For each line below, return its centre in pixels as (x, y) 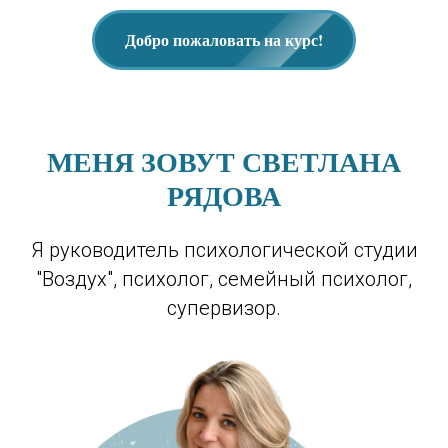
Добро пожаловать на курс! (224, 40)
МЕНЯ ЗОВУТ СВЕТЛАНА (224, 161)
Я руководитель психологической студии (224, 249)
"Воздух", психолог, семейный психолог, (224, 278)
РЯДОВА (224, 195)
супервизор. (224, 307)
